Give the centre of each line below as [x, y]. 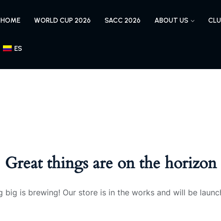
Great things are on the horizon [110, 163]
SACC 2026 [123, 20]
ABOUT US [172, 20]
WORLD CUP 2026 [63, 20]
